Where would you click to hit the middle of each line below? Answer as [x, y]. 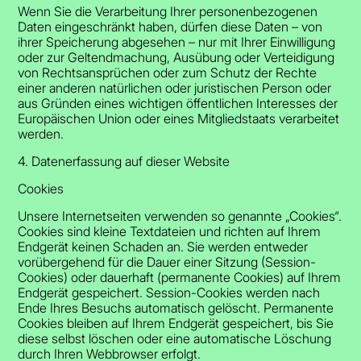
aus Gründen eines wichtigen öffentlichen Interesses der [178, 103]
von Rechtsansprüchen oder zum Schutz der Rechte [168, 72]
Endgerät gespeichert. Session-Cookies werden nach [169, 292]
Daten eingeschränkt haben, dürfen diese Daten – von [170, 26]
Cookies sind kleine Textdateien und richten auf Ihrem [170, 231]
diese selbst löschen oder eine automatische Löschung [175, 338]
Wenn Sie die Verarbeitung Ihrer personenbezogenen [168, 11]
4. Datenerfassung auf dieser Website [124, 161]
